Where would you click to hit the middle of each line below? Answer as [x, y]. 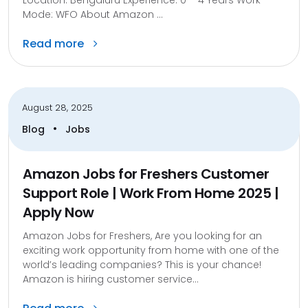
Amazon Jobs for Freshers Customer [146, 174]
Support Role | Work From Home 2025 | [151, 193]
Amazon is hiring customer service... [111, 279]
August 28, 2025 [57, 107]
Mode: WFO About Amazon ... [93, 14]
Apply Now [58, 212]
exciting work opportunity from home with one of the [151, 250]
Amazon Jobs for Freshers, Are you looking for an [142, 235]
